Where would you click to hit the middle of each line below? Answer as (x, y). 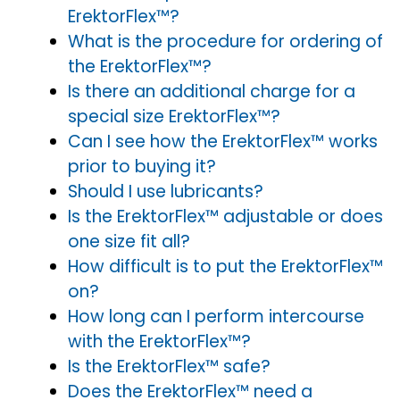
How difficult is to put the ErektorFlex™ (225, 267)
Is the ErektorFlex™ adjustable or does (225, 217)
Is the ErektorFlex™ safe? (169, 367)
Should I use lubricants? (166, 192)
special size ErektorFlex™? (174, 117)
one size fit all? (129, 242)
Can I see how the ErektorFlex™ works (223, 142)
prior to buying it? (142, 167)
